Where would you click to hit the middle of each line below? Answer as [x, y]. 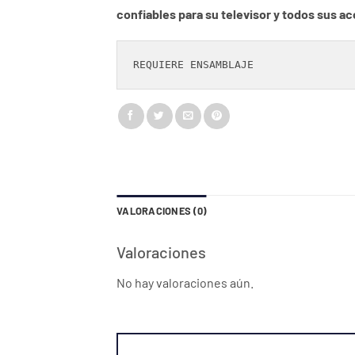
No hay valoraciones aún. [185, 282]
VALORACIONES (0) [162, 210]
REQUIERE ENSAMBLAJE [197, 64]
